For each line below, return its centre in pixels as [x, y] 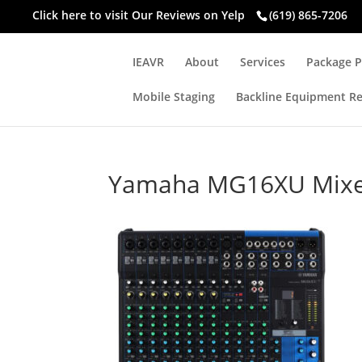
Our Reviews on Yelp [188, 15]
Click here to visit [82, 15]
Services [263, 62]
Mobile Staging [174, 97]
